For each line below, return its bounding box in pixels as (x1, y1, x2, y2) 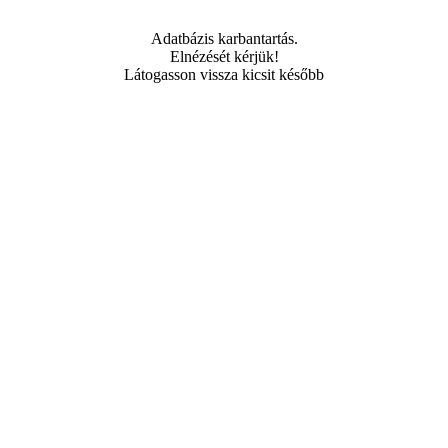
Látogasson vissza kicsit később (124, 66, 324, 83)
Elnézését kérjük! (169, 48, 279, 65)
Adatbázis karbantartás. (150, 30, 298, 47)
